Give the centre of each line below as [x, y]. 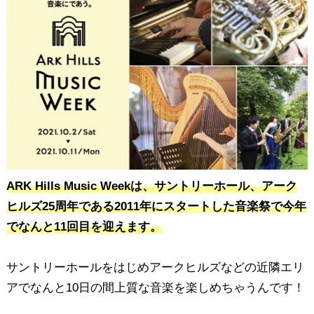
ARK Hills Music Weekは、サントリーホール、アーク [151, 186]
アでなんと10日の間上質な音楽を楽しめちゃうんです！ [155, 288]
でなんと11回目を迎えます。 [84, 227]
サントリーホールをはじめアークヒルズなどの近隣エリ [155, 268]
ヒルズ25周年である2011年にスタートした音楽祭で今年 [156, 207]
